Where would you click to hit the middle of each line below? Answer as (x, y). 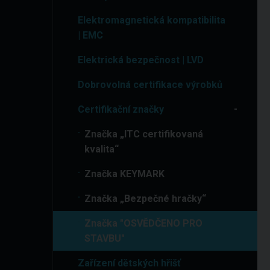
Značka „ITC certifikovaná (144, 134)
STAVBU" (105, 238)
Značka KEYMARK (125, 174)
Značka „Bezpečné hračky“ (146, 199)
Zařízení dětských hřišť (130, 263)
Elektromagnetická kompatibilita (152, 20)
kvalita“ (102, 149)
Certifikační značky (121, 109)
